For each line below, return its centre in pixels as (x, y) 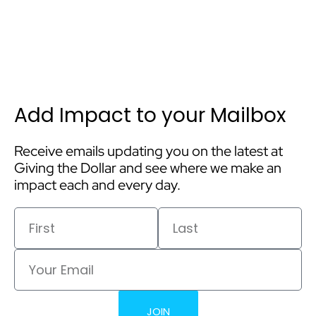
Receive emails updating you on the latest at (148, 151)
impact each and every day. (99, 185)
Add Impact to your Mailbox (150, 115)
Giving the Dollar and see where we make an (148, 168)
